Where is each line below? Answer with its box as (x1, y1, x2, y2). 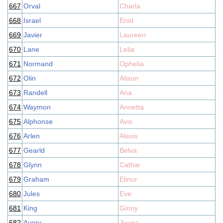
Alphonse (23, 117, 53, 125)
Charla (119, 2, 140, 10)
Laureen (119, 31, 146, 39)
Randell (23, 89, 47, 97)
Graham (23, 175, 49, 183)
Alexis (119, 132, 138, 140)
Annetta (119, 103, 144, 111)
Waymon (23, 103, 51, 111)
